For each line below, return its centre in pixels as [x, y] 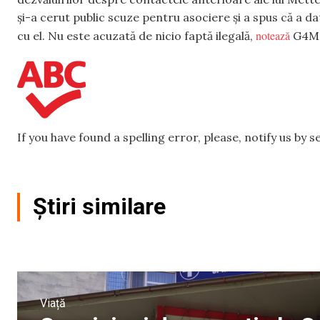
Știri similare [99, 206]
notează [273, 36]
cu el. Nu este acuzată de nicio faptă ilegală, [136, 36]
